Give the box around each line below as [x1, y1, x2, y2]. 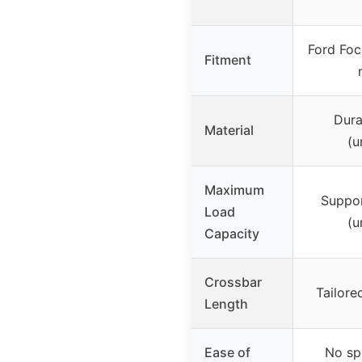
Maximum [204, 182, 264, 199]
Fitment [204, 52, 251, 69]
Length [204, 296, 248, 313]
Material [204, 122, 254, 139]
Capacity [204, 225, 259, 242]
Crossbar [204, 274, 262, 291]
